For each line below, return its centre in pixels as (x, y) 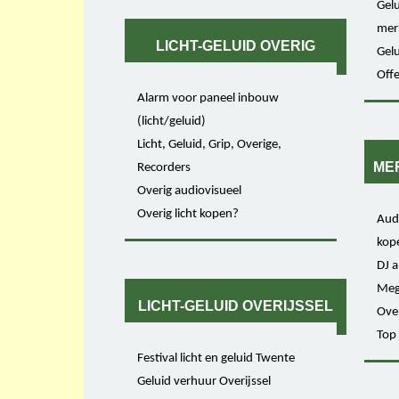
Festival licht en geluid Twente (216, 358)
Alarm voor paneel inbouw (208, 98)
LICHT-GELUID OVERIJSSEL (236, 306)
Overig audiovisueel (190, 191)
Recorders (164, 167)
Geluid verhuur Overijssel (204, 381)
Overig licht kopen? (188, 214)
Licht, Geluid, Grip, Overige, (210, 144)
